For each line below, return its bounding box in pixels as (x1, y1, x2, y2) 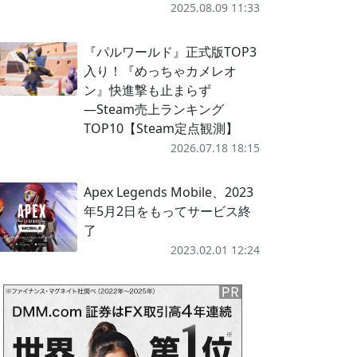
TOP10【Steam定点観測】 (83, 120, 238, 137)
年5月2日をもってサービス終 (83, 202, 251, 220)
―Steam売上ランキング (83, 100, 224, 118)
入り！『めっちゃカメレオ (83, 62, 237, 80)
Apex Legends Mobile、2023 (83, 183, 253, 201)
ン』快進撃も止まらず (83, 81, 211, 99)
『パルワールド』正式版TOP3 (83, 43, 257, 61)
